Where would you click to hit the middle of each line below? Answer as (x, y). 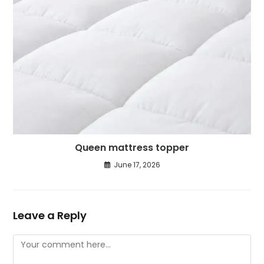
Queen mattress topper (132, 147)
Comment (34, 241)
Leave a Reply (50, 215)
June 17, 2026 (137, 164)
